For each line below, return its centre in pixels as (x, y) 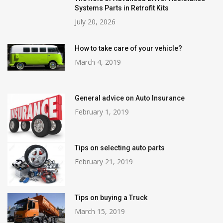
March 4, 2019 (98, 62)
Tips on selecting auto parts (120, 148)
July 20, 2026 (95, 21)
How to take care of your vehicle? (128, 48)
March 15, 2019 (100, 211)
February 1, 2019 (102, 111)
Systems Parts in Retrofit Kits (122, 8)
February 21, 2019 (104, 161)
